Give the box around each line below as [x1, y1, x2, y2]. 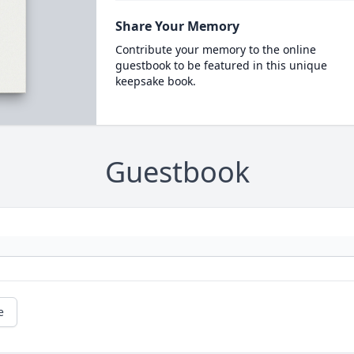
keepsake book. [115, 73, 196, 88]
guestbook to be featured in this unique [115, 58, 327, 73]
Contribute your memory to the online [115, 42, 316, 57]
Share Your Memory [115, 17, 239, 35]
